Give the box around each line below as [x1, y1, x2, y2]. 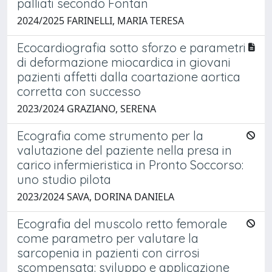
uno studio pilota [17, 171, 111, 187]
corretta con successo [17, 83, 141, 99]
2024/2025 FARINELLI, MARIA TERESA [17, 13, 184, 27]
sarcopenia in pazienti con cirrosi [17, 245, 200, 260]
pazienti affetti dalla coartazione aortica [17, 69, 240, 84]
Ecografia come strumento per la [17, 127, 203, 143]
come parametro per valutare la [17, 230, 199, 246]
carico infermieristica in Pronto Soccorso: [17, 157, 243, 172]
